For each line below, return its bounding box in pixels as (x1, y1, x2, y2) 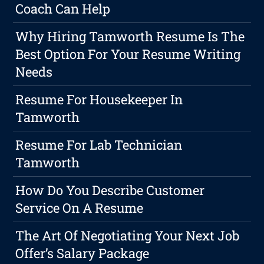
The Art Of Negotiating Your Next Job (15, 227, 240, 245)
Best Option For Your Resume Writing (15, 45, 241, 63)
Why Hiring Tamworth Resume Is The (15, 28, 245, 45)
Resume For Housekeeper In (15, 91, 183, 108)
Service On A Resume (15, 199, 144, 217)
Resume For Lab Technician (15, 136, 183, 154)
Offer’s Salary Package (15, 245, 150, 262)
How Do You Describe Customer (15, 181, 205, 199)
